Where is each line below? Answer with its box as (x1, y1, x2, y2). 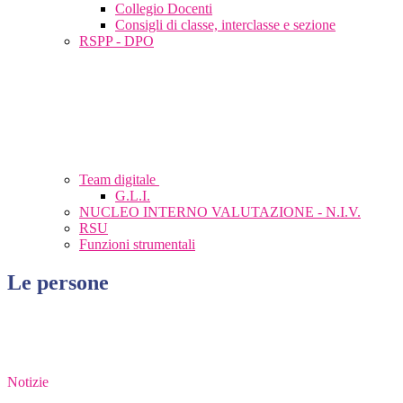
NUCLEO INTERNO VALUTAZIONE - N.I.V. (79, 204, 361, 220)
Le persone (7, 271, 109, 295)
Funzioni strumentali (79, 237, 195, 253)
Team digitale (79, 172, 159, 188)
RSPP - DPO (79, 33, 154, 49)
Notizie (7, 374, 49, 390)
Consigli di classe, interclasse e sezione (115, 17, 336, 33)
